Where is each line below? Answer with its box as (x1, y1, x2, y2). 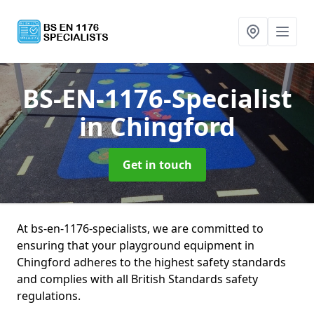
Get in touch (122, 157, 192, 172)
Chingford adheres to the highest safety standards (17, 254, 286, 270)
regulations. (17, 288, 81, 303)
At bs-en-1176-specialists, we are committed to (17, 221, 264, 236)
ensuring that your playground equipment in (17, 238, 254, 253)
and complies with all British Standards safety (17, 271, 258, 287)
